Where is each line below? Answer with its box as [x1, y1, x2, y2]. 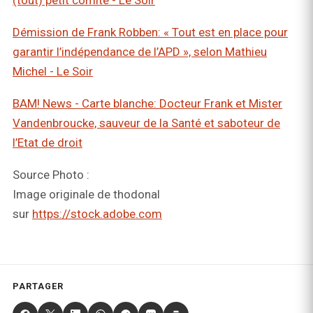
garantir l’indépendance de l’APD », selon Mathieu [13, 45, 267, 59]
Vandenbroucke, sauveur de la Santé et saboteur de [13, 116, 280, 130]
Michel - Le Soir [13, 64, 93, 78]
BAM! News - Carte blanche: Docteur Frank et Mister [13, 96, 282, 110]
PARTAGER [13, 281, 64, 291]
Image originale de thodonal [13, 187, 160, 201]
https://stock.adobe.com [32, 207, 162, 221]
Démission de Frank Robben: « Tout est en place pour [13, 25, 288, 39]
